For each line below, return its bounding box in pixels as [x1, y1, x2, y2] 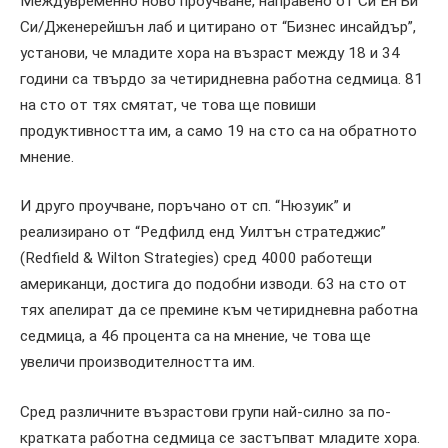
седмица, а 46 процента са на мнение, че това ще [20, 327, 371, 346]
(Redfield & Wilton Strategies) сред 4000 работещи [20, 249, 372, 268]
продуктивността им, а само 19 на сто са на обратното [20, 121, 417, 140]
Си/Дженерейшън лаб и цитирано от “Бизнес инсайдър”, [20, 17, 416, 36]
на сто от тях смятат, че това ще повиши [20, 95, 316, 114]
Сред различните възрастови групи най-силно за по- [20, 402, 391, 421]
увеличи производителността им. [20, 353, 255, 372]
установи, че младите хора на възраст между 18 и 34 [20, 43, 400, 62]
